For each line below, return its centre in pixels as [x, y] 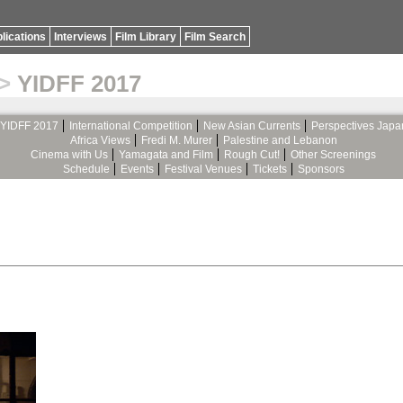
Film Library [146, 37]
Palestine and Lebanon [280, 140]
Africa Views [100, 140]
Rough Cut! [252, 154]
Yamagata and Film [166, 154]
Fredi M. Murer [176, 140]
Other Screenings [333, 154]
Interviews [81, 37]
